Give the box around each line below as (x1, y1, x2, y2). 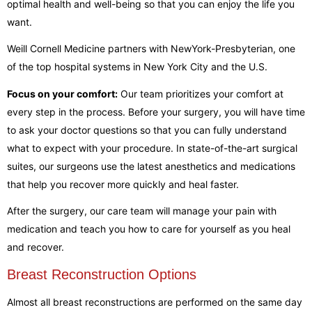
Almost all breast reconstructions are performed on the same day (7, 296, 302, 308)
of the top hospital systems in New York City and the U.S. (7, 61, 267, 72)
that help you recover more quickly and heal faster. (7, 178, 239, 190)
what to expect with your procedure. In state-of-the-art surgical (7, 141, 297, 154)
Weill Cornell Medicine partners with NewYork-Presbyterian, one (7, 42, 295, 54)
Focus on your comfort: (7, 87, 118, 100)
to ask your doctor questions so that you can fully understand (7, 123, 287, 136)
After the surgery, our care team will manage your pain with (7, 205, 276, 217)
